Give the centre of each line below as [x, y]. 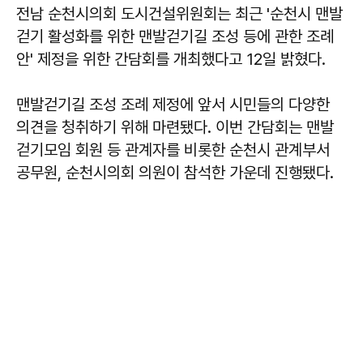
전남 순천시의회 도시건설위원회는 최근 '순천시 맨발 [179, 14]
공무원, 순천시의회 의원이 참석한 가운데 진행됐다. [175, 173]
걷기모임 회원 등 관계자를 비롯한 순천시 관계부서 [173, 150]
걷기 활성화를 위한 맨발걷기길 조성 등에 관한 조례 [175, 36]
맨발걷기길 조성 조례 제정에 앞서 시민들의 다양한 [173, 105]
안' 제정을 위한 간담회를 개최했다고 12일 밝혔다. [171, 59]
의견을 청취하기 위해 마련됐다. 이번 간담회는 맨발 [175, 127]
